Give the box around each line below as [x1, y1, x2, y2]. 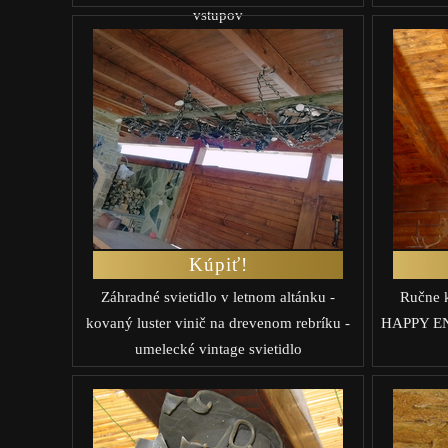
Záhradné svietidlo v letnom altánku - [101, 288, 335, 305]
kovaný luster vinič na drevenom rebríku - [86, 314, 350, 331]
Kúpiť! [188, 253, 248, 275]
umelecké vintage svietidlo [134, 340, 302, 357]
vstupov [193, 6, 243, 23]
